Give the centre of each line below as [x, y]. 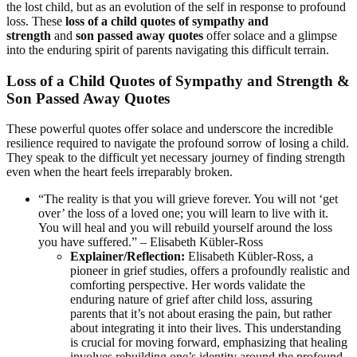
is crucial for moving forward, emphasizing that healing [209, 343]
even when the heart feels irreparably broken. [120, 172]
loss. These [36, 22]
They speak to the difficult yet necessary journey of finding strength [176, 158]
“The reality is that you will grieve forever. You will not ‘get [188, 199]
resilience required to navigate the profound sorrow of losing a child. [178, 143]
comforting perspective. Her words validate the [188, 285]
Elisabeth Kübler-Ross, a [249, 257]
